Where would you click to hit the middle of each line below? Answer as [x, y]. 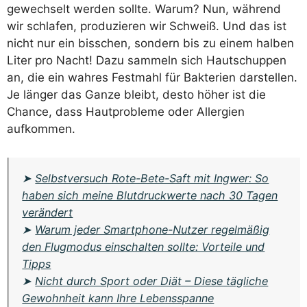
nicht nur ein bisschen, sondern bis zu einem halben [150, 44]
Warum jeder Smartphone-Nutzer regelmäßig [152, 229]
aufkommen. [41, 129]
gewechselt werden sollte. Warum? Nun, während [144, 9]
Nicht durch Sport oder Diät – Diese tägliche [152, 281]
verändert [48, 212]
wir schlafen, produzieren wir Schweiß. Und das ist [147, 26]
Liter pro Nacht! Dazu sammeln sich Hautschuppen [147, 61]
